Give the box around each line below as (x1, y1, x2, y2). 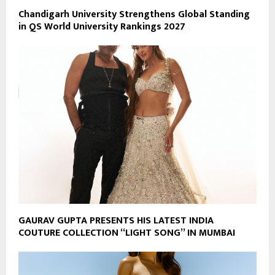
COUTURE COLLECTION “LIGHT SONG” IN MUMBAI (18, 225, 235, 242)
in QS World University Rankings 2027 (18, 18, 185, 35)
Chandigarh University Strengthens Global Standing (18, 6, 250, 23)
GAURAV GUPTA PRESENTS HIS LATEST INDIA (18, 212, 214, 230)
